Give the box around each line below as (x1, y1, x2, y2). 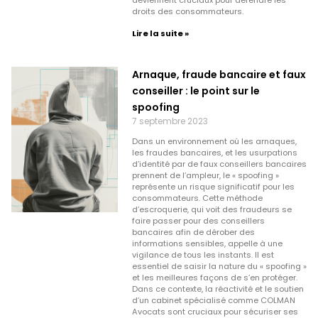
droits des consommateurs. (131, 5, 243, 17)
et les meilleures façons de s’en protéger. (131, 271, 297, 283)
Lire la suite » (131, 27, 189, 39)
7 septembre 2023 (131, 114, 208, 127)
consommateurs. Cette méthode (131, 192, 263, 204)
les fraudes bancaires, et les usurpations (131, 146, 297, 158)
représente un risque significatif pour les (131, 180, 295, 192)
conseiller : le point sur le (131, 83, 260, 98)
